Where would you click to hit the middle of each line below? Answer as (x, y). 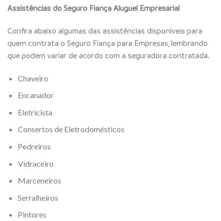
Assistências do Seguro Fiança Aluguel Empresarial (93, 8)
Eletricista (35, 112)
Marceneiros (39, 181)
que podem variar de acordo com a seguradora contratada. (109, 55)
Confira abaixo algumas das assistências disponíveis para (105, 30)
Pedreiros (34, 147)
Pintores (32, 215)
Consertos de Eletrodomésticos (71, 129)
